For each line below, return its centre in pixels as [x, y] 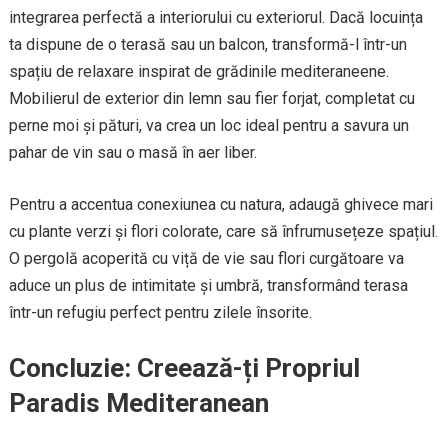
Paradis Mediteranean [138, 403]
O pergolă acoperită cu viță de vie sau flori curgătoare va [206, 259]
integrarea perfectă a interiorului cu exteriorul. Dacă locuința [215, 18]
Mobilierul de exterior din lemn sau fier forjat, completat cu [211, 99]
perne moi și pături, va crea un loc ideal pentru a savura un [208, 126]
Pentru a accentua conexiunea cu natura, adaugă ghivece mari [220, 205]
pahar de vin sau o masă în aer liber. [132, 153]
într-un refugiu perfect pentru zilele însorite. [160, 313]
